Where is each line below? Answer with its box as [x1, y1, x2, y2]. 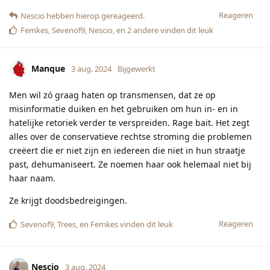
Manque [31, 62, 65, 74]
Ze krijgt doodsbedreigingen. [9, 194, 127, 206]
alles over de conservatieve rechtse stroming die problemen [9, 130, 252, 142]
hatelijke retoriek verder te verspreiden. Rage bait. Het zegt [9, 116, 250, 128]
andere [131, 24, 159, 36]
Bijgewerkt [118, 63, 155, 74]
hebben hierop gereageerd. [45, 10, 145, 21]
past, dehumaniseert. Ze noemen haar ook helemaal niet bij [9, 158, 251, 170]
